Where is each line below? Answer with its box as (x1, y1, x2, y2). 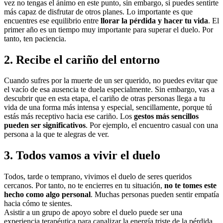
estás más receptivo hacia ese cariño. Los (4, 112, 134, 121)
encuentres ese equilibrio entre (4, 16, 101, 25)
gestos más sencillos (134, 112, 199, 121)
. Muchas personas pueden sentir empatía (91, 190, 219, 199)
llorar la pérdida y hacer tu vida (101, 16, 208, 25)
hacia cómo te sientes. (4, 199, 72, 208)
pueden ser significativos (4, 121, 86, 130)
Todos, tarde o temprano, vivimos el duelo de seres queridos (4, 172, 192, 181)
